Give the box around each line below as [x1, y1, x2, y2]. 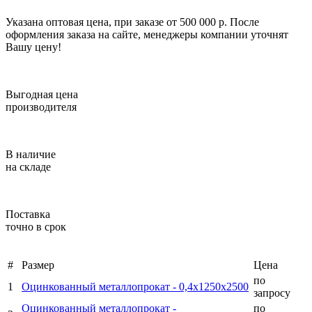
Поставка [6, 208, 50, 220]
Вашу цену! [6, 40, 61, 53]
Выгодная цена [6, 88, 78, 100]
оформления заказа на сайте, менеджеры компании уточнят [6, 28, 288, 40]
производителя [6, 100, 77, 113]
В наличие [6, 148, 56, 160]
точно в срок [6, 220, 66, 233]
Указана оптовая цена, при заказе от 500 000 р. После [6, 15, 259, 28]
